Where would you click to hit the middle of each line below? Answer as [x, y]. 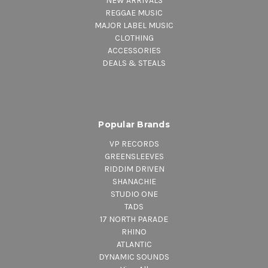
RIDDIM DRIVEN [134, 169]
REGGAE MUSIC [134, 13]
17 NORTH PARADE [134, 219]
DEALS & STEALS [134, 63]
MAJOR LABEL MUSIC [134, 25]
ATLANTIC [134, 244]
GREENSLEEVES [134, 156]
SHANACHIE [134, 181]
